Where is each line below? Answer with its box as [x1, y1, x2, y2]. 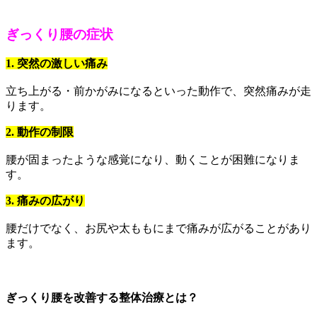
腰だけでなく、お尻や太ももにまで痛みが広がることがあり [6, 222, 311, 235]
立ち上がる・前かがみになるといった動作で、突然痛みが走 [6, 85, 311, 98]
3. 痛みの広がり [6, 195, 85, 207]
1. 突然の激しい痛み [6, 57, 108, 70]
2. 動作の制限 [6, 126, 74, 139]
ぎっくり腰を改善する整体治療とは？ [6, 291, 198, 304]
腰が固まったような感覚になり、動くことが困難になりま [6, 154, 300, 166]
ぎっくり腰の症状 [6, 26, 113, 42]
